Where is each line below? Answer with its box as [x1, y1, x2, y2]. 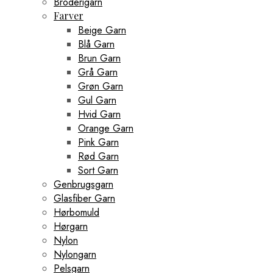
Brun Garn [78, 51, 121, 65]
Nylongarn [54, 247, 96, 261]
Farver [54, 9, 83, 22]
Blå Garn [78, 37, 115, 51]
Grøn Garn [78, 79, 123, 93]
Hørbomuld [54, 205, 99, 219]
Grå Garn [78, 65, 118, 79]
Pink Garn [78, 135, 119, 149]
